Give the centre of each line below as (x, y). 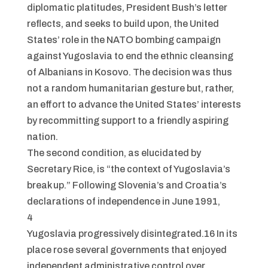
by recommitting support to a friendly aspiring (127, 121)
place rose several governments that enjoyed (127, 250)
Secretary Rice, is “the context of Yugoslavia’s (128, 169)
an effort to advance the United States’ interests (134, 104)
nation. (42, 137)
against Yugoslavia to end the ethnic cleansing (130, 56)
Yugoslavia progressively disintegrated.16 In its (132, 234)
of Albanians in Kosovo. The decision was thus (129, 72)
